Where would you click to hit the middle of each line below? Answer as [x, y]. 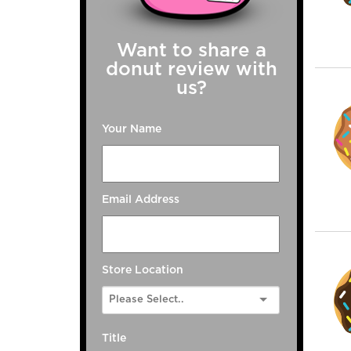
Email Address [141, 200]
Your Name [132, 130]
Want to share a [192, 51]
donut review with [192, 70]
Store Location [143, 271]
